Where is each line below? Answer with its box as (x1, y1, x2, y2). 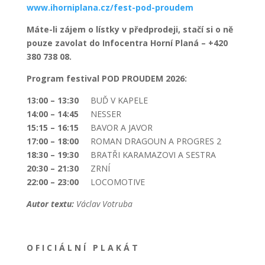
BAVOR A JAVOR (90, 121, 153, 133)
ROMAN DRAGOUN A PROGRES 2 (90, 135, 221, 147)
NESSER (90, 108, 121, 119)
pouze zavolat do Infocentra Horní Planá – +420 (26, 37, 228, 49)
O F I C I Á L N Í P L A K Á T (26, 241, 138, 253)
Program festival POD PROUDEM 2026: (26, 72, 187, 84)
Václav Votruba (76, 198, 132, 209)
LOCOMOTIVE (90, 176, 145, 188)
